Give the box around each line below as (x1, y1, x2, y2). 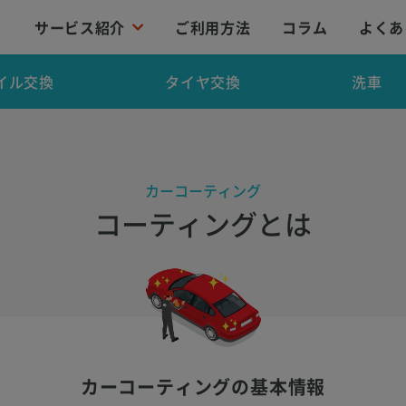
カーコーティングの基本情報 (80, 373, 326, 400)
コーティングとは (94, 203, 312, 244)
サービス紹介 (34, 16, 126, 38)
